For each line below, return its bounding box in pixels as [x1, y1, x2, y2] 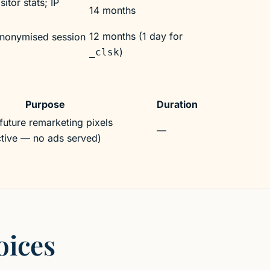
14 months [89, 4, 136, 17]
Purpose [25, 98, 65, 111]
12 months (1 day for [89, 30, 183, 43]
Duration [156, 98, 198, 111]
